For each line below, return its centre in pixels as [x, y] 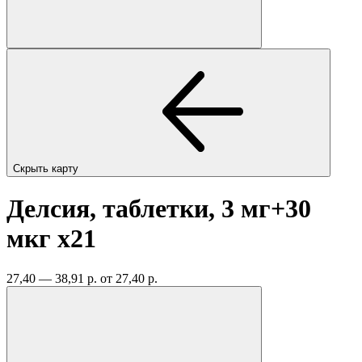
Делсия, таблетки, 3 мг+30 [159, 209]
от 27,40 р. [129, 278]
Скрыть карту [47, 168]
